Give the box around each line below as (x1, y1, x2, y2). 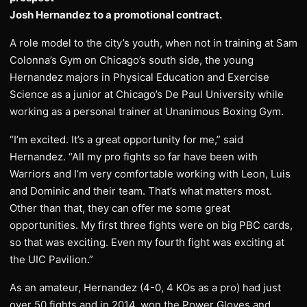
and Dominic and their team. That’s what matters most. (10, 184, 272, 197)
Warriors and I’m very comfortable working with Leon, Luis (10, 167, 291, 180)
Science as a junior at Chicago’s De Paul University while (10, 88, 284, 101)
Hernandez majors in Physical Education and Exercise (10, 71, 269, 84)
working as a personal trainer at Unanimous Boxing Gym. (10, 105, 284, 118)
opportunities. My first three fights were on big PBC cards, (10, 219, 293, 232)
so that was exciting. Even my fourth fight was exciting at (10, 236, 284, 249)
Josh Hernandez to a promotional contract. (10, 8, 222, 21)
